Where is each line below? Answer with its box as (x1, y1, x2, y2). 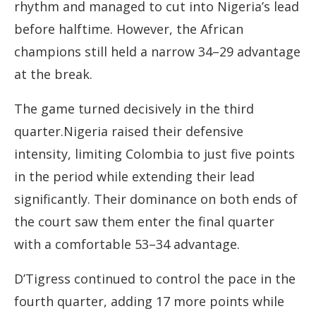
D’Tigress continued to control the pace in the (14, 270, 296, 288)
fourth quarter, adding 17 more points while (14, 293, 284, 310)
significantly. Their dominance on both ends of (14, 190, 298, 208)
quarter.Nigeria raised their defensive (14, 123, 243, 140)
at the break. (14, 66, 92, 83)
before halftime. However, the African (14, 20, 243, 38)
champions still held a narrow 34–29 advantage (14, 43, 300, 61)
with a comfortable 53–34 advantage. (14, 236, 240, 253)
